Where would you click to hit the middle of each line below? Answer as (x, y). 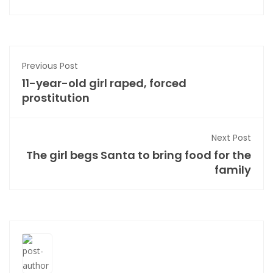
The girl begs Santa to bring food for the (139, 155)
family (233, 170)
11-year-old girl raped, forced (104, 83)
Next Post (231, 138)
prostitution (56, 98)
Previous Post (50, 66)
